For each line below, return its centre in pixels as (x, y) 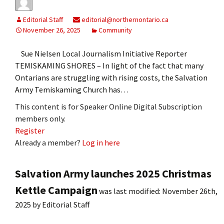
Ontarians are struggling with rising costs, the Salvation (111, 77)
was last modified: (130, 191)
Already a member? (48, 142)
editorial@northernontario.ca (124, 19)
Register (30, 130)
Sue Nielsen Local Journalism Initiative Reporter (101, 53)
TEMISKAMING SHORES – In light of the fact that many (109, 65)
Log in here (101, 142)
